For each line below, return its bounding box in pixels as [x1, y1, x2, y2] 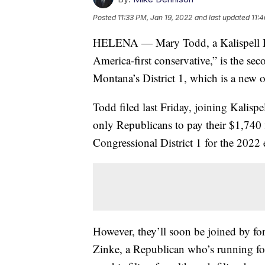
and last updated [195, 13, 250, 22]
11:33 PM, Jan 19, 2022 [118, 13, 192, 22]
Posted [93, 13, 118, 22]
